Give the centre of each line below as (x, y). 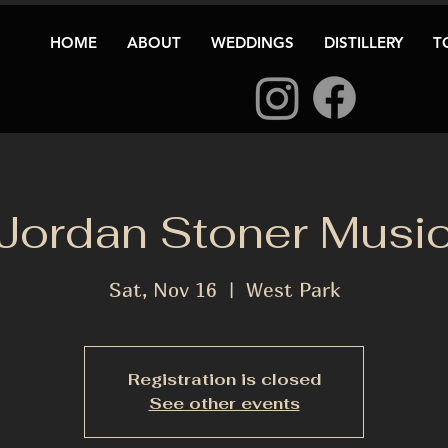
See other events (224, 404)
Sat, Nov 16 (162, 290)
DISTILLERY (363, 42)
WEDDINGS (252, 42)
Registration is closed (224, 380)
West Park (292, 290)
